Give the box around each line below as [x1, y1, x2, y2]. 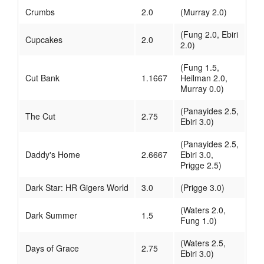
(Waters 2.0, [180, 204, 226, 216]
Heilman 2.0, [180, 72, 227, 84]
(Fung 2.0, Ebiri [180, 28, 238, 41]
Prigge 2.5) [180, 159, 222, 171]
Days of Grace [25, 242, 79, 255]
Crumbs [25, 6, 55, 18]
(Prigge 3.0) [180, 181, 225, 194]
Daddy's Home [25, 148, 80, 161]
